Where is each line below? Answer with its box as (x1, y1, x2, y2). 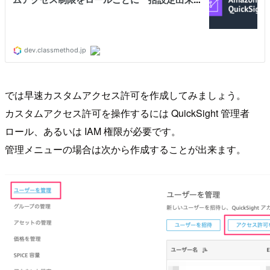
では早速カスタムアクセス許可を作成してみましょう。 (5, 88, 246, 102)
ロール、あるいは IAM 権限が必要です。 (5, 124, 181, 139)
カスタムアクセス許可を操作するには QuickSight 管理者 (5, 106, 250, 121)
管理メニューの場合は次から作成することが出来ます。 (5, 142, 246, 157)
